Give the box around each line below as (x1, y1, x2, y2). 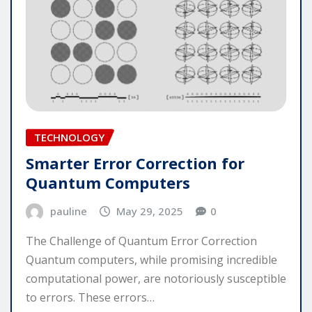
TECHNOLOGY (34, 130, 104, 145)
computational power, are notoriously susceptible (26, 271, 286, 287)
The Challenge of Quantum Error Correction (26, 233, 257, 249)
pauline (49, 203, 87, 218)
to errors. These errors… (26, 290, 155, 306)
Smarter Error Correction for (26, 152, 244, 173)
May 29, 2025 (116, 203, 184, 218)
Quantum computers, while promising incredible (26, 252, 277, 268)
